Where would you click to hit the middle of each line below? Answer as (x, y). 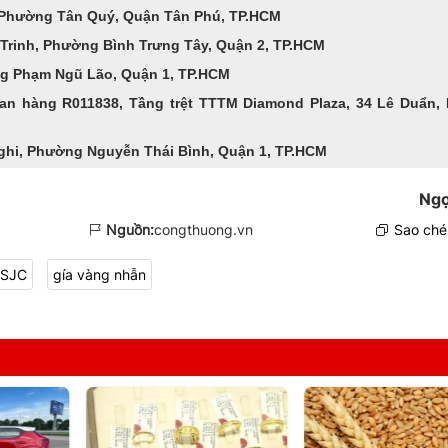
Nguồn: (129, 229)
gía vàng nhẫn (99, 274)
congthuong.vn (203, 229)
